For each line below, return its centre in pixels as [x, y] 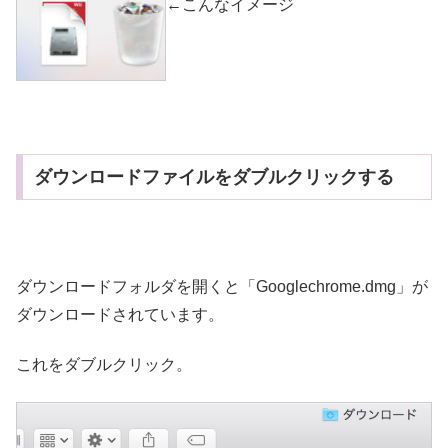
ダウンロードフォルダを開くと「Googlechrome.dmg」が [222, 286]
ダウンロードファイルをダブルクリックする [213, 176]
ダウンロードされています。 [120, 314]
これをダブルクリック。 [104, 365]
